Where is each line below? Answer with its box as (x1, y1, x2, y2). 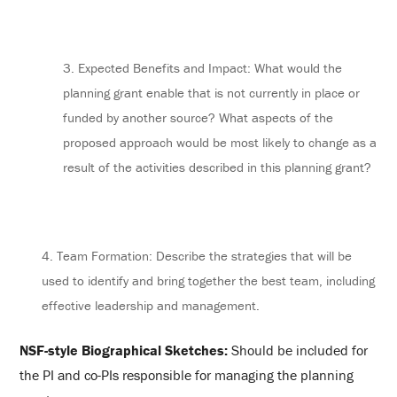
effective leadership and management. (41, 297, 260, 315)
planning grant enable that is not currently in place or (63, 84, 361, 102)
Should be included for (228, 340, 369, 359)
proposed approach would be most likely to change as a (63, 134, 378, 152)
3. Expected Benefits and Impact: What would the (63, 59, 343, 77)
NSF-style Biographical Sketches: (19, 340, 229, 359)
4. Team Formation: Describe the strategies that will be (41, 247, 352, 265)
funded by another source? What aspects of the (63, 109, 334, 127)
